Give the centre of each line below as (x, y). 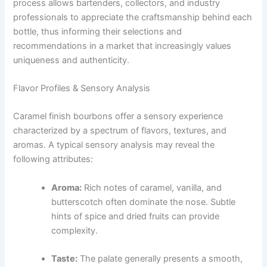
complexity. (75, 230)
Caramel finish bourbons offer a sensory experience (118, 117)
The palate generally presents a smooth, (160, 259)
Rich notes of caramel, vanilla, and (152, 187)
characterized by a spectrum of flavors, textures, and (120, 131)
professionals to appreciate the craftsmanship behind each (133, 17)
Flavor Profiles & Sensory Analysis (82, 89)
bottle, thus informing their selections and (98, 31)
